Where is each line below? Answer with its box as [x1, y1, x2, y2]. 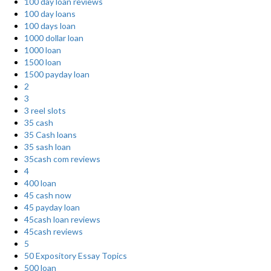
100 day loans [24, 8, 76, 19]
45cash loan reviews [24, 214, 100, 224]
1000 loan [24, 45, 61, 55]
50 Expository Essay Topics [24, 250, 127, 261]
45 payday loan [24, 202, 80, 212]
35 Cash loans [24, 129, 77, 140]
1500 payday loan [24, 69, 90, 79]
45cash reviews [24, 226, 83, 237]
